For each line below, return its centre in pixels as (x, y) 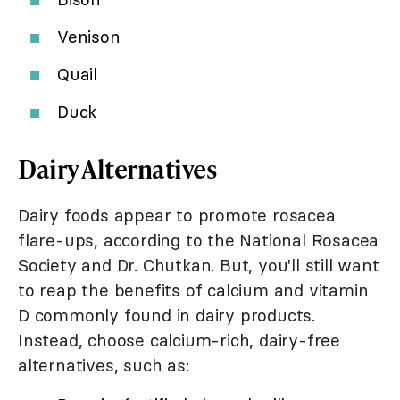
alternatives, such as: (104, 366)
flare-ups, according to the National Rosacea (199, 241)
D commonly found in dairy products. (167, 316)
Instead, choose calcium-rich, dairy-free (179, 341)
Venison (89, 37)
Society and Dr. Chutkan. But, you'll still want (199, 266)
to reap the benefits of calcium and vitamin (193, 291)
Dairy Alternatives (117, 169)
